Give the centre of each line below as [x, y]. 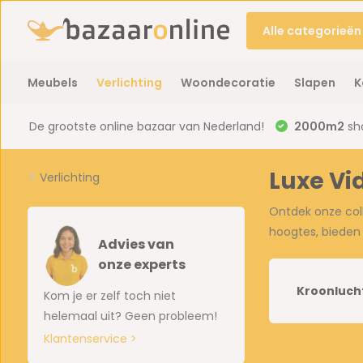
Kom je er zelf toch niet [109, 296]
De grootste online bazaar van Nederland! [146, 126]
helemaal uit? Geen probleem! [130, 316]
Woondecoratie [228, 83]
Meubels [52, 83]
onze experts [141, 265]
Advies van [136, 245]
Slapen [314, 83]
